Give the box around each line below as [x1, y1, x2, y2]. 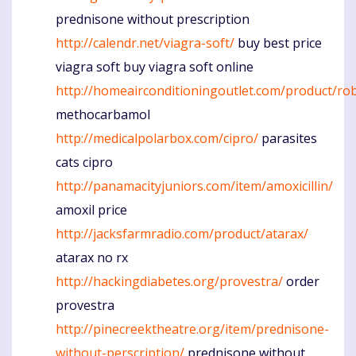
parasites [258, 129, 317, 147]
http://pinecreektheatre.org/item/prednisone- [56, 319, 329, 338]
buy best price [234, 33, 322, 52]
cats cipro [56, 153, 113, 171]
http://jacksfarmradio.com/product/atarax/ [56, 224, 308, 242]
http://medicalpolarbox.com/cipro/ [56, 129, 258, 147]
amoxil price [56, 200, 127, 219]
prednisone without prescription [56, 10, 250, 28]
